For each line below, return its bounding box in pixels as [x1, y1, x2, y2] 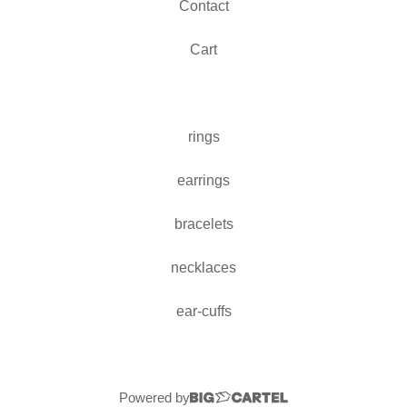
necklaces [171, 260, 236, 276]
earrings [177, 173, 230, 189]
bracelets [174, 216, 233, 233]
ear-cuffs [175, 303, 232, 320]
